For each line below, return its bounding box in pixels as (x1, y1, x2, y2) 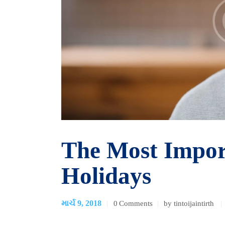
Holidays (61, 162, 151, 189)
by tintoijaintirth (164, 199, 216, 207)
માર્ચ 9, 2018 (61, 198, 101, 207)
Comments (119, 199, 153, 207)
